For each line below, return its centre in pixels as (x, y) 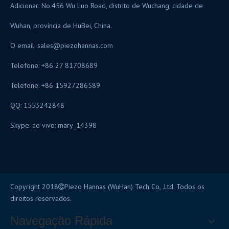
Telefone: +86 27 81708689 (54, 65)
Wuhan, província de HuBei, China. (61, 26)
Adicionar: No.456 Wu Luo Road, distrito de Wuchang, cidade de (107, 6)
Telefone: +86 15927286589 (55, 85)
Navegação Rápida (61, 221)
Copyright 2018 (34, 187)
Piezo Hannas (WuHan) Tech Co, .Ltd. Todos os (134, 187)
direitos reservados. (41, 198)
